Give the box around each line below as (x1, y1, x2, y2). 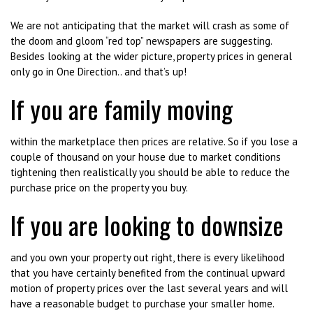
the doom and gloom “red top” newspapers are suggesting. (10, 34, 277, 48)
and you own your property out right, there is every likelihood (10, 251, 284, 264)
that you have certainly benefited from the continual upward (10, 266, 285, 279)
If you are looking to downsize (10, 206, 284, 243)
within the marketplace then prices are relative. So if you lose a (10, 135, 298, 148)
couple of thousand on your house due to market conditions (10, 150, 281, 163)
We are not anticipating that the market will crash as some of (10, 19, 289, 32)
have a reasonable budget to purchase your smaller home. (10, 297, 275, 310)
